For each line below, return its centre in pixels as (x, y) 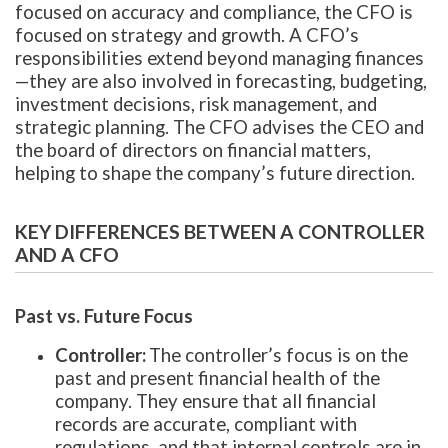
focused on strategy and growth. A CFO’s (187, 35)
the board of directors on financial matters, (193, 150)
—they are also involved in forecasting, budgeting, (221, 81)
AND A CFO (67, 254)
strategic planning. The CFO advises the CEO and (219, 127)
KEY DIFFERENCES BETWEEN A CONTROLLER (220, 231)
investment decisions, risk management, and (196, 104)
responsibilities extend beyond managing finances (219, 58)
